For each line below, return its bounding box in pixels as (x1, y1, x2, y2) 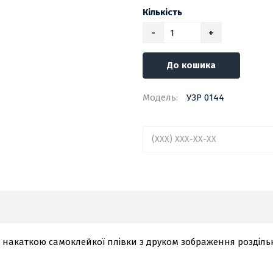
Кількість (143, 7, 182, 18)
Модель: (143, 92, 178, 104)
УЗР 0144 (186, 92, 224, 104)
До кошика (167, 60, 216, 71)
